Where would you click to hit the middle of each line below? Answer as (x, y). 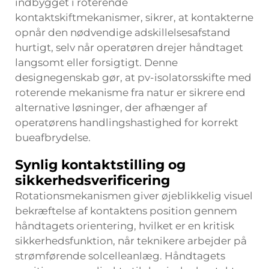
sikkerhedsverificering (92, 180)
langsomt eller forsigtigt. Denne (96, 62)
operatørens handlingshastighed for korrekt (127, 122)
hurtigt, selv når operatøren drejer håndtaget (129, 47)
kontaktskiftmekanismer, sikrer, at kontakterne (134, 17)
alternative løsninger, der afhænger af (111, 107)
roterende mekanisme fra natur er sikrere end (130, 92)
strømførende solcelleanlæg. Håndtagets (120, 256)
